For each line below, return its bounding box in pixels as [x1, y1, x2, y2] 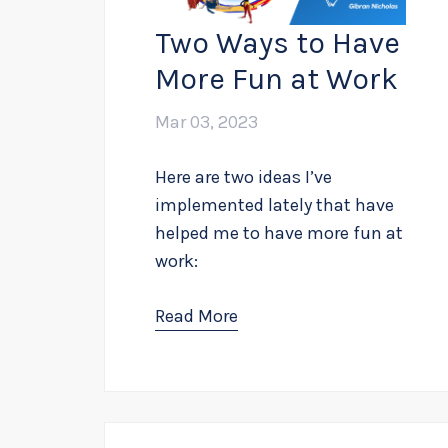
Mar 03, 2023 [155, 110, 258, 133]
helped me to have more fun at [155, 221, 403, 244]
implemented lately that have [155, 193, 394, 216]
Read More [155, 304, 238, 327]
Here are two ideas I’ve [155, 165, 332, 188]
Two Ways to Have [155, 24, 400, 61]
